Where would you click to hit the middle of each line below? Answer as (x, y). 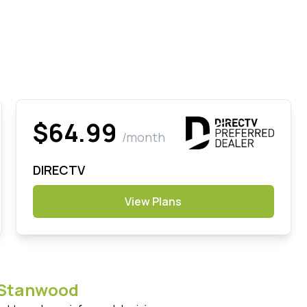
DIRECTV (59, 170)
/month (143, 137)
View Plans (153, 201)
